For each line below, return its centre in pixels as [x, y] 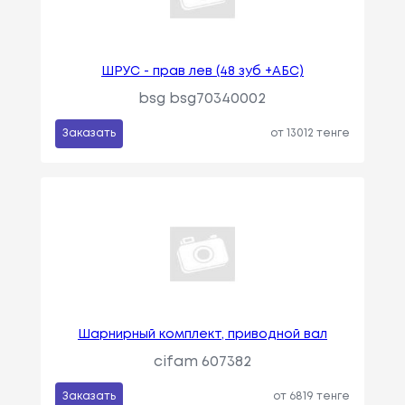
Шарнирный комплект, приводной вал [202, 335]
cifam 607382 [202, 363]
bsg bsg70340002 [202, 99]
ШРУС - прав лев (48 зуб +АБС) [202, 72]
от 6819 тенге [312, 397]
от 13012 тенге [311, 134]
